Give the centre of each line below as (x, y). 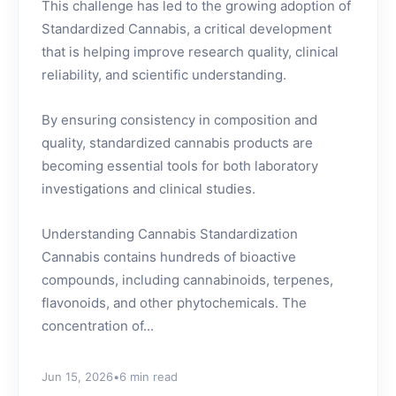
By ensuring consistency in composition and (179, 120)
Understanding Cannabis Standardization (170, 234)
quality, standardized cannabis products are (177, 143)
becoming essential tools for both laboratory (180, 166)
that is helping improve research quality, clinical (190, 52)
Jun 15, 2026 (77, 377)
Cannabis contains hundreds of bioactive (169, 257)
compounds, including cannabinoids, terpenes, (187, 280)
